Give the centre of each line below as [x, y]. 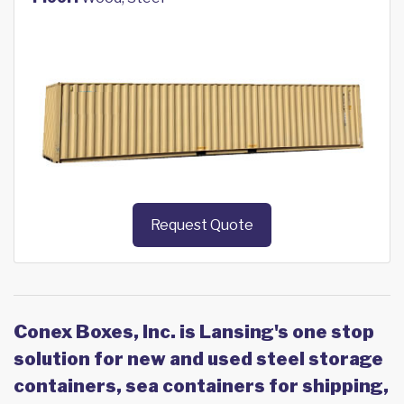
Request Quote [202, 225]
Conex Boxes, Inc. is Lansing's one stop [194, 332]
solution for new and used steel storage [198, 359]
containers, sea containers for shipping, [201, 386]
